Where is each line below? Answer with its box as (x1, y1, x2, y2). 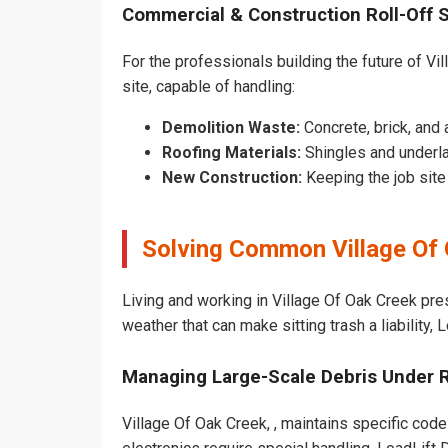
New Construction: (162, 168, 302, 188)
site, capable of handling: (122, 77, 295, 97)
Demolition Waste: (162, 118, 300, 138)
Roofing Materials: (162, 143, 301, 163)
